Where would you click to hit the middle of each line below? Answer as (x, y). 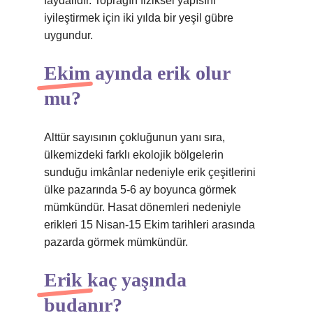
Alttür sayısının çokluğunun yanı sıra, (134, 137)
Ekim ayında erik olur (137, 73)
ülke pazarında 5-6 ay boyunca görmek (140, 190)
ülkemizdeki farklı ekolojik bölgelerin (134, 155)
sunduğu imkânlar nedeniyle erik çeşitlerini (150, 172)
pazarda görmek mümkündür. (116, 242)
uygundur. (68, 35)
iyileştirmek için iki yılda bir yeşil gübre (139, 18)
